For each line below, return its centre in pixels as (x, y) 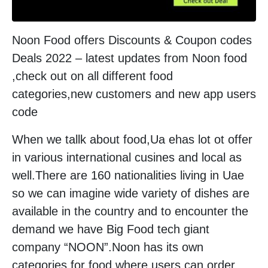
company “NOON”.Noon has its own (108, 247)
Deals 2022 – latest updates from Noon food (130, 58)
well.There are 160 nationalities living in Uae (128, 176)
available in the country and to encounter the (130, 211)
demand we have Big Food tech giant (111, 229)
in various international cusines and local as (127, 158)
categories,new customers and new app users (134, 94)
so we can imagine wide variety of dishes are (131, 194)
